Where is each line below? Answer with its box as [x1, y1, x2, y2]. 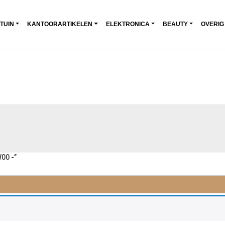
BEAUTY [162, 20, 188, 28]
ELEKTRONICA [105, 20, 150, 28]
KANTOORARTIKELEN [27, 20, 93, 28]
